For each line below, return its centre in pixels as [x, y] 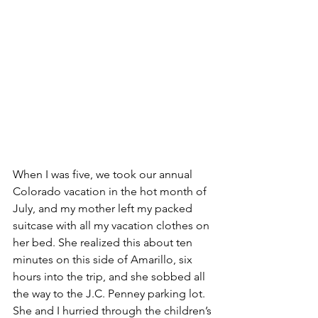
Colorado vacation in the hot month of [111, 191]
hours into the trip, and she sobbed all [110, 276]
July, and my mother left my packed [104, 208]
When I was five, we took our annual [104, 174]
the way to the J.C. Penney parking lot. [110, 293]
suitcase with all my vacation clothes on [113, 225]
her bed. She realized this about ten [104, 242]
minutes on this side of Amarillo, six [104, 259]
